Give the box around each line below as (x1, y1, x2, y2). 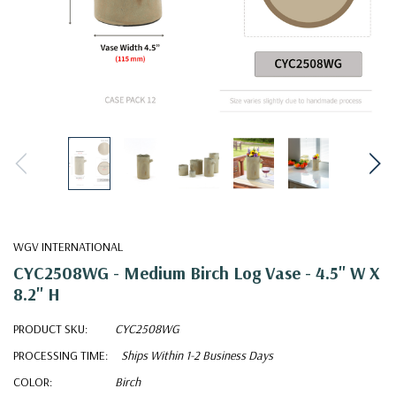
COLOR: (13, 373, 52, 390)
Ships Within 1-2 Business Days (121, 346, 273, 363)
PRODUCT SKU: (13, 320, 88, 337)
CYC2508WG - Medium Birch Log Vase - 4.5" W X (13, 261, 380, 284)
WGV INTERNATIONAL (13, 238, 123, 255)
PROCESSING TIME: (13, 346, 108, 363)
